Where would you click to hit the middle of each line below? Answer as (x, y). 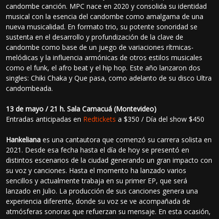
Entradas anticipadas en (45, 119)
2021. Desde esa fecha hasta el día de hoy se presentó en (98, 150)
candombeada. (30, 88)
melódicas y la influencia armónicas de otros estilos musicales (104, 57)
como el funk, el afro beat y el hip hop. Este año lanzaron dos (103, 67)
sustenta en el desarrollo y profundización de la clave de (95, 37)
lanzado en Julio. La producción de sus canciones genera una (102, 191)
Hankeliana (23, 139)
